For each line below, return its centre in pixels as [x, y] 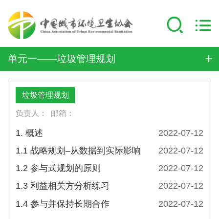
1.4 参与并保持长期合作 [63, 204]
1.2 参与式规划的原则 [58, 168]
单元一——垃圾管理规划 [61, 59]
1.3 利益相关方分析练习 [63, 186]
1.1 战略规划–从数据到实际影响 [78, 150]
